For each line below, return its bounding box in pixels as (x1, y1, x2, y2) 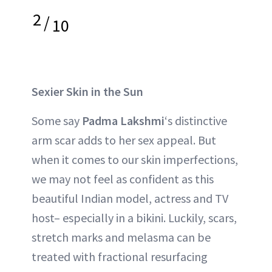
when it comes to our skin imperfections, (32, 152, 238, 168)
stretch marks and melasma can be (32, 229, 211, 245)
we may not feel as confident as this (32, 171, 214, 187)
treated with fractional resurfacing (32, 249, 208, 265)
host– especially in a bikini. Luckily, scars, (32, 210, 237, 226)
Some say (32, 113, 82, 129)
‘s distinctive (165, 113, 227, 129)
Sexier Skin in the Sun (32, 84, 143, 100)
